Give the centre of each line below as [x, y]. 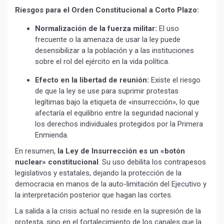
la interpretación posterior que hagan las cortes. [94, 195]
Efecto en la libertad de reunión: [92, 80]
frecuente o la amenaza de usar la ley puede [108, 40]
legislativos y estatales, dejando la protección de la [98, 173]
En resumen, [35, 151]
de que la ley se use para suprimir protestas [107, 91]
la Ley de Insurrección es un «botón [120, 151]
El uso [168, 29]
